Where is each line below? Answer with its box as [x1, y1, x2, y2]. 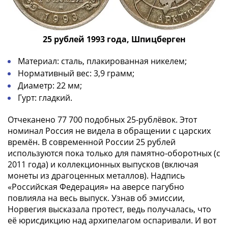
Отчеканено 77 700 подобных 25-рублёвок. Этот [8, 113, 197, 125]
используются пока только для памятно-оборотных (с [8, 147, 220, 159]
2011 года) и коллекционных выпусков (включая [8, 158, 198, 170]
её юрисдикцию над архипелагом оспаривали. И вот [8, 214, 216, 226]
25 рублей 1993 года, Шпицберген [42, 33, 186, 45]
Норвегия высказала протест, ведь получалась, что [8, 203, 211, 215]
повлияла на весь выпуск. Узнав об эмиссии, [8, 192, 185, 204]
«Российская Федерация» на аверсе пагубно [8, 181, 184, 192]
